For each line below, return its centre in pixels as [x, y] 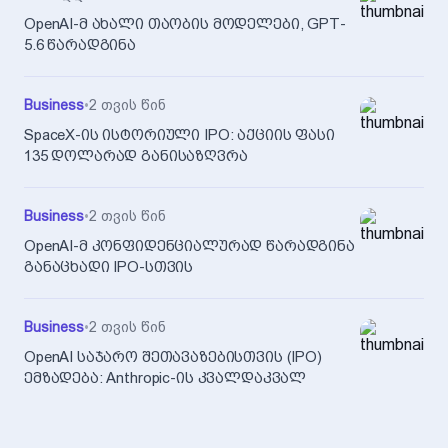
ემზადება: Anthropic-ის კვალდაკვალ [165, 378]
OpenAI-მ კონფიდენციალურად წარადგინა [189, 246]
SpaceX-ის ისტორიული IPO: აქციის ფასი [179, 135]
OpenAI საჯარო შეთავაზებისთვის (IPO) [173, 357]
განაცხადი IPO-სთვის [109, 267]
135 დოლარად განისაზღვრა [136, 156]
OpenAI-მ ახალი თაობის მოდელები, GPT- [185, 24]
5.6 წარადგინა [80, 45]
